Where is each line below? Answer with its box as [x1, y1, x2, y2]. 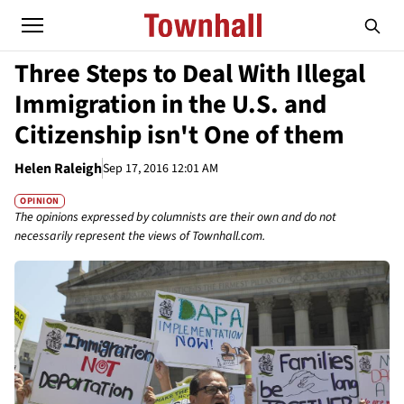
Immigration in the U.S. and [14, 87, 326, 123]
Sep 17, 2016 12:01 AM [103, 159, 218, 178]
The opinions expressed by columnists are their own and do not [14, 208, 336, 227]
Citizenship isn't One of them [14, 117, 344, 153]
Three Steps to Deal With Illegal [14, 56, 365, 92]
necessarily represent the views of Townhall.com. [14, 227, 265, 246]
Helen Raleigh [14, 159, 102, 179]
